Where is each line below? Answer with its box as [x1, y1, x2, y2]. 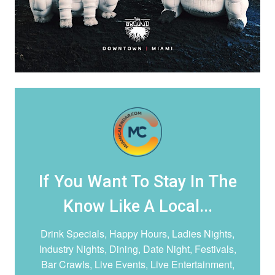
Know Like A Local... [63, 196, 212, 217]
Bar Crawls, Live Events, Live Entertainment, [41, 257, 234, 272]
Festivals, [194, 242, 236, 257]
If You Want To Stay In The [38, 172, 237, 192]
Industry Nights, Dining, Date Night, [39, 242, 195, 257]
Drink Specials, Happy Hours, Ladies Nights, [41, 227, 234, 241]
